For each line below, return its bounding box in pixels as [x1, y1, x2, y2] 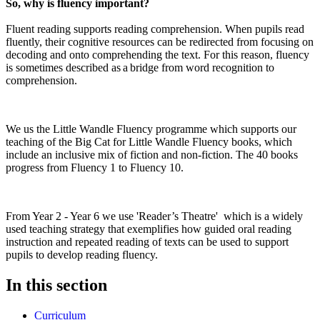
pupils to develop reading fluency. [6, 249, 158, 261]
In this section [6, 276, 107, 295]
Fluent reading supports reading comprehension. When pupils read [6, 23, 304, 36]
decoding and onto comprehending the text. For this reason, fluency [6, 49, 309, 61]
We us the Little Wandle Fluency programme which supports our [6, 123, 296, 136]
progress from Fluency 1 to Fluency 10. [6, 161, 186, 174]
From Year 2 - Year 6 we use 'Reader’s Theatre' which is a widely [6, 210, 303, 223]
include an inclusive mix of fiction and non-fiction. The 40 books [6, 149, 298, 161]
